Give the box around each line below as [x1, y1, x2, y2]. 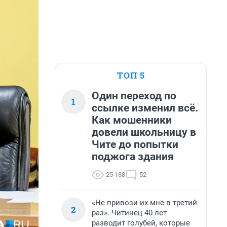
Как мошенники [92, 114, 172, 126]
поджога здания [92, 150, 174, 163]
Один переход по [92, 90, 176, 102]
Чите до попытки [92, 138, 178, 150]
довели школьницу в [92, 126, 196, 138]
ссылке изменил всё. [92, 102, 198, 114]
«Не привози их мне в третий [92, 198, 197, 207]
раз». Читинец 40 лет [92, 208, 167, 217]
